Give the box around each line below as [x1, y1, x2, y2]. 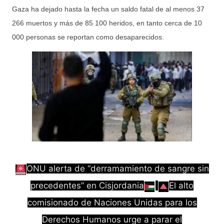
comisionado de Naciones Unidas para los [27, 197, 197, 207]
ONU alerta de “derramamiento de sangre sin [26, 163, 209, 173]
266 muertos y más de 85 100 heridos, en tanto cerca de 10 [12, 18, 202, 27]
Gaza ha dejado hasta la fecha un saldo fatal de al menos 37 [12, 4, 204, 13]
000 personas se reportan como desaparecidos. [12, 32, 164, 41]
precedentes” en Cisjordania [30, 180, 144, 190]
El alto [169, 180, 194, 190]
